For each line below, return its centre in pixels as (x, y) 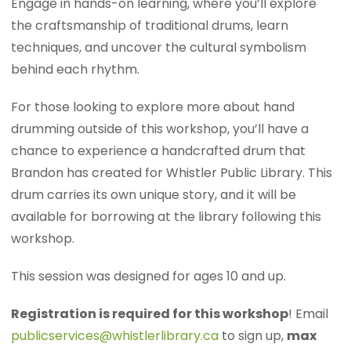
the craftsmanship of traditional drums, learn (150, 25)
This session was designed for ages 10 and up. (149, 276)
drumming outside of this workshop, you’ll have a (160, 129)
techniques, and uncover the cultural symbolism (159, 47)
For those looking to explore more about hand (153, 107)
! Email (309, 314)
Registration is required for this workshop (150, 314)
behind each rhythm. (76, 69)
